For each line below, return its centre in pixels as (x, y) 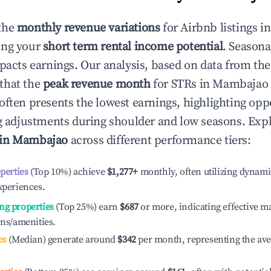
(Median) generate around (61, 240)
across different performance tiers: (159, 141)
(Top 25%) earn (86, 207)
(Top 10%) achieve (67, 172)
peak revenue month (96, 84)
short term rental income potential (133, 47)
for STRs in (181, 84)
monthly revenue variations (88, 28)
